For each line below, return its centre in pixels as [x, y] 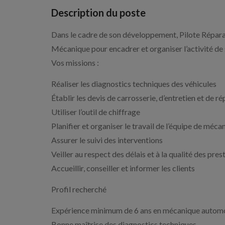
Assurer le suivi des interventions [107, 140]
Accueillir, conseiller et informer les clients [123, 168]
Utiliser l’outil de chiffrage [96, 112]
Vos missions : [75, 63]
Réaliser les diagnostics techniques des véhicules [134, 84]
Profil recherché [79, 189]
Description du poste [98, 13]
